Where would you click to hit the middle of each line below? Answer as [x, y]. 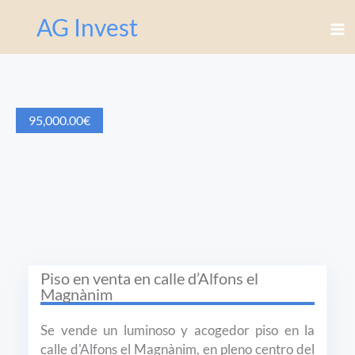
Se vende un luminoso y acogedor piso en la [177, 330]
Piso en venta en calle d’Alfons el [149, 278]
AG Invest [87, 27]
